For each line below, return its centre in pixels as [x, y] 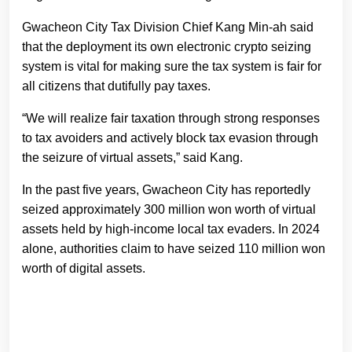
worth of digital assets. [84, 269]
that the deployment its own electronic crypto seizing [167, 47]
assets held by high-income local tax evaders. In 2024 [171, 229]
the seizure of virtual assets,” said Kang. [132, 158]
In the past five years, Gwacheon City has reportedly [166, 190]
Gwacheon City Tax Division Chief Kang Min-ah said [168, 27]
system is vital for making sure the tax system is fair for [172, 67]
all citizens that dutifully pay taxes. [116, 86]
